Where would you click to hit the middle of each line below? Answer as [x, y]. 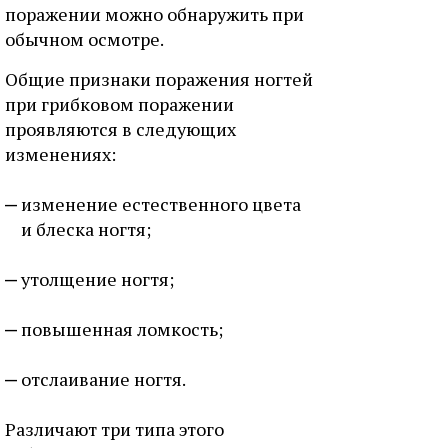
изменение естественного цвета [161, 204]
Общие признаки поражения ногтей [159, 79]
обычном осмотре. [84, 39]
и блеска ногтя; [86, 229]
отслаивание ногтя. [103, 379]
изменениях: [60, 154]
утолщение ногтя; [97, 279]
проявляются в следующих [120, 129]
